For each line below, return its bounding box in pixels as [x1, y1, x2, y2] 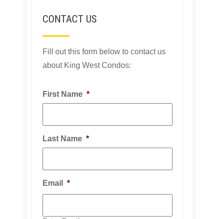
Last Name [43, 134, 82, 143]
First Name [43, 90, 83, 98]
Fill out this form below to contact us [43, 47, 166, 56]
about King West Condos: [43, 61, 131, 69]
